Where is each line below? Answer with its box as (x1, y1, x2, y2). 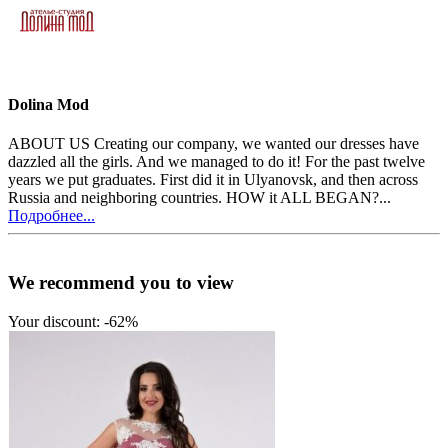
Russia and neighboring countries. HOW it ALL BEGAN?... (8, 189, 391, 207)
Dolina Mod (8, 96, 89, 114)
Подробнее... (8, 207, 95, 225)
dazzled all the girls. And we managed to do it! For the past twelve (8, 153, 425, 171)
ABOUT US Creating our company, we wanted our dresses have (8, 135, 419, 153)
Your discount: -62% (8, 312, 138, 330)
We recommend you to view (8, 272, 234, 294)
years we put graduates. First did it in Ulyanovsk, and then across (8, 171, 418, 189)
